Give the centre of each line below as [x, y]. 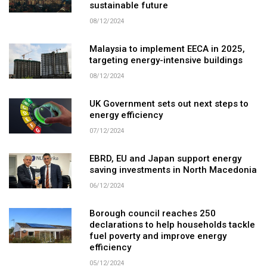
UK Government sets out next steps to [169, 105]
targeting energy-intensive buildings [166, 61]
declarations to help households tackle [172, 226]
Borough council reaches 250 [152, 214]
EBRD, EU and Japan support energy [165, 159]
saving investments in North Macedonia [173, 171]
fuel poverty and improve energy [158, 237]
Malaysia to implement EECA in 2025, [167, 50]
